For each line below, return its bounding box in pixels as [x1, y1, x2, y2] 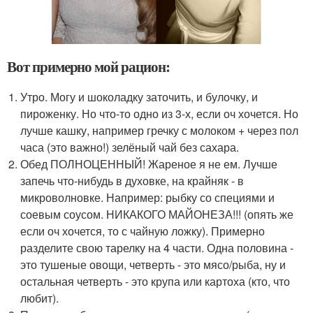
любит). [20, 289, 59, 306]
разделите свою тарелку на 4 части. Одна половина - [20, 239, 294, 256]
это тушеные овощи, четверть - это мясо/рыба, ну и [20, 256, 286, 272]
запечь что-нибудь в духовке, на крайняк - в [20, 172, 245, 189]
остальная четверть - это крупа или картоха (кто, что [20, 272, 291, 289]
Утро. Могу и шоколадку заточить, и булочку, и [20, 88, 259, 105]
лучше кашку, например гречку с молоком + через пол [20, 122, 299, 138]
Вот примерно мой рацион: [7, 55, 170, 77]
